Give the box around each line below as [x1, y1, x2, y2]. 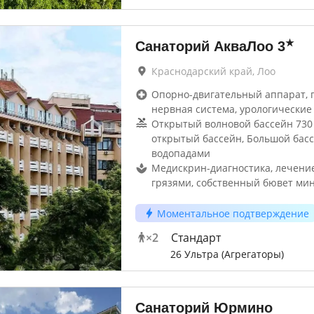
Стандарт [170, 230, 221, 245]
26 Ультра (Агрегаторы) [170, 247, 284, 261]
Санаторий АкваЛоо [135, 39, 273, 54]
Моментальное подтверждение [156, 206, 309, 220]
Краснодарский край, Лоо [151, 64, 275, 78]
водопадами [151, 146, 210, 160]
